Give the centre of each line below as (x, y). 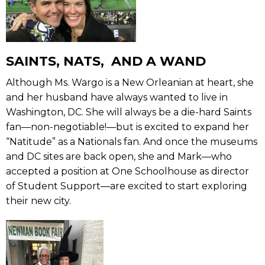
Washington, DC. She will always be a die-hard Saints (129, 112)
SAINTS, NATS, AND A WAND (106, 61)
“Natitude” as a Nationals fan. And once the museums (132, 141)
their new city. (38, 201)
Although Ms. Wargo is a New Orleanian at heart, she (130, 82)
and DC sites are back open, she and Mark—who (119, 156)
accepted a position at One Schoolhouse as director (127, 171)
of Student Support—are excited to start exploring (127, 186)
